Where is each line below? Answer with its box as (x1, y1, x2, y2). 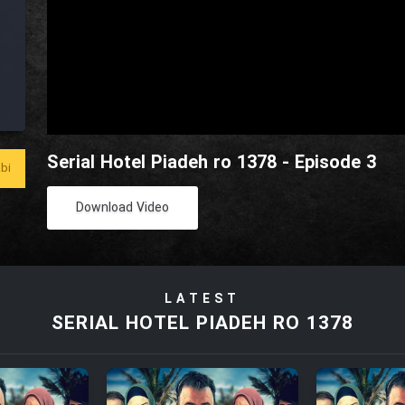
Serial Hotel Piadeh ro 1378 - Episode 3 (47, 149, 377, 178)
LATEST (165, 289, 240, 310)
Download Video (76, 198, 170, 219)
